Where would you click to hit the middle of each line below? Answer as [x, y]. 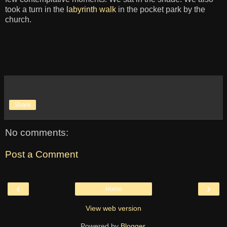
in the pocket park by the [161, 10]
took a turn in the [36, 10]
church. [18, 20]
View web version [113, 209]
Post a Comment [42, 155]
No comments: [37, 132]
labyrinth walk [91, 10]
